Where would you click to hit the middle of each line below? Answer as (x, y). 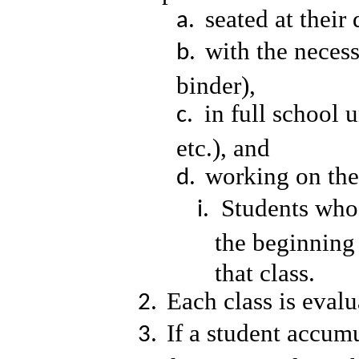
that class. (268, 271)
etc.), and (226, 146)
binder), (219, 84)
